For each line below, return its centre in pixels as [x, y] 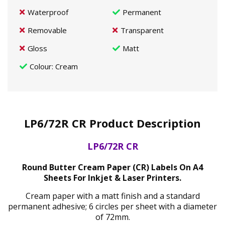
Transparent [142, 30]
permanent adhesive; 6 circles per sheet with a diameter [113, 206]
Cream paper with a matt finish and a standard [113, 196]
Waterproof [48, 12]
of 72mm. [113, 217]
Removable [47, 30]
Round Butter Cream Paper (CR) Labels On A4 [113, 167]
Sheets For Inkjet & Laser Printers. [113, 178]
